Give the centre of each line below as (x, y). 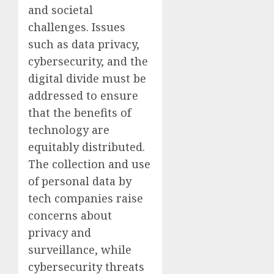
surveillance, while (80, 249)
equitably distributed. (87, 146)
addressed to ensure (83, 95)
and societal (61, 9)
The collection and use (89, 164)
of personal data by (80, 181)
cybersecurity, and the (88, 61)
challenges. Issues (77, 27)
